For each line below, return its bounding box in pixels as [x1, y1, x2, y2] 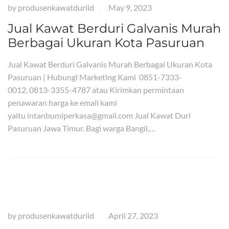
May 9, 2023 [108, 3, 152, 12]
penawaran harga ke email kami [8, 98, 117, 107]
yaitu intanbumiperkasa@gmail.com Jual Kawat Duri [8, 110, 191, 120]
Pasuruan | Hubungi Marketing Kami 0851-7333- [8, 72, 182, 82]
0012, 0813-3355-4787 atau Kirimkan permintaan [8, 85, 184, 95]
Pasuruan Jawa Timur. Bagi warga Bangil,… [8, 123, 155, 133]
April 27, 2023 [108, 211, 158, 220]
